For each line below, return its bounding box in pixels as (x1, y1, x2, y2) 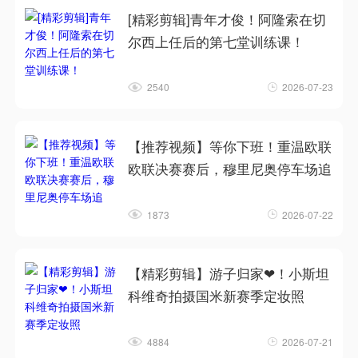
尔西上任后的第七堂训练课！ (128, 31, 305, 51)
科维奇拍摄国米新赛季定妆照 (128, 286, 305, 306)
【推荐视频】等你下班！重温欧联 (128, 137, 332, 157)
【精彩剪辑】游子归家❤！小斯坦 (128, 264, 330, 284)
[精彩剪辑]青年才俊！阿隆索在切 (128, 9, 327, 29)
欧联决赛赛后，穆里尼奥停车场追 (128, 159, 332, 179)
